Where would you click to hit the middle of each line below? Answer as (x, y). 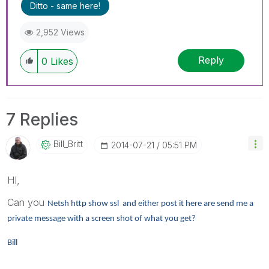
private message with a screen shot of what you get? (101, 219)
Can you (27, 202)
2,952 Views (60, 32)
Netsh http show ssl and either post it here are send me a (150, 204)
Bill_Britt (68, 144)
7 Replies (42, 119)
